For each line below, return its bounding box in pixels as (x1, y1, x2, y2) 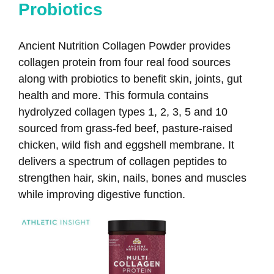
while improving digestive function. (18, 188, 185, 201)
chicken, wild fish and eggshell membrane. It (18, 139, 234, 152)
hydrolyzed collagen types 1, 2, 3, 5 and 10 (18, 106, 228, 119)
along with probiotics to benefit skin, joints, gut (18, 73, 242, 86)
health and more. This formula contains (18, 89, 209, 102)
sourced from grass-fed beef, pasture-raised (18, 122, 232, 135)
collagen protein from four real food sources (18, 56, 231, 69)
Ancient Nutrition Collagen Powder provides (18, 40, 231, 53)
